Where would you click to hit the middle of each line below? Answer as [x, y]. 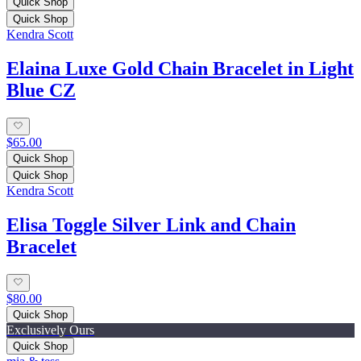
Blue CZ [41, 90]
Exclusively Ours [50, 330]
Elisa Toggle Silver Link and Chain [151, 224]
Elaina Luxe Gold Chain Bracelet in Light [180, 68]
